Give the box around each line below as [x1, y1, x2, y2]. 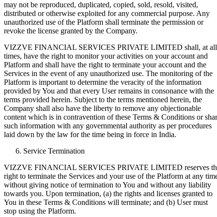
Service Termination [23, 146, 85, 155]
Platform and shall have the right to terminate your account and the [4, 60, 206, 69]
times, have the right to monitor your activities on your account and [4, 51, 208, 60]
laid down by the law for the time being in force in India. [4, 130, 176, 139]
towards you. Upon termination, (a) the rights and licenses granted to [4, 189, 213, 198]
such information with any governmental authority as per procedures [4, 121, 212, 130]
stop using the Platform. [4, 206, 76, 215]
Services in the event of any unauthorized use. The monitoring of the [4, 69, 213, 77]
